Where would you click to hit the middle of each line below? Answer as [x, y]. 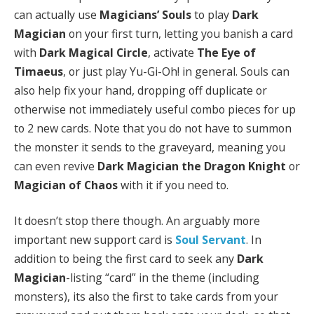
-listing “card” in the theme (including [163, 278]
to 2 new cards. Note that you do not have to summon [153, 128]
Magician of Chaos [66, 185]
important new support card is [95, 240]
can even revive [56, 166]
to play [212, 14]
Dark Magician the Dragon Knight [192, 166]
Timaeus [39, 71]
